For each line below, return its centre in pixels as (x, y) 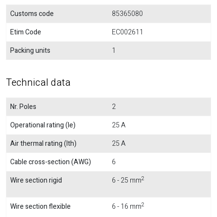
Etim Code (26, 32)
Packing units (30, 51)
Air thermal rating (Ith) (43, 144)
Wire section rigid (36, 180)
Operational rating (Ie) (43, 125)
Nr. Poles (23, 107)
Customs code (32, 14)
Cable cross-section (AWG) (51, 162)
